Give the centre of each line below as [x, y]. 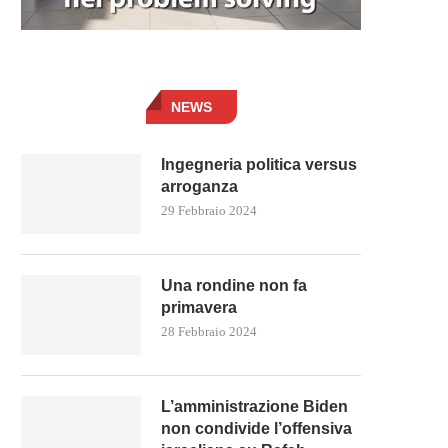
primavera [199, 307]
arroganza [199, 186]
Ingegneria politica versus [259, 164]
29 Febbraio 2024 [209, 210]
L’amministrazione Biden [254, 406]
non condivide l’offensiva [256, 428]
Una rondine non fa [234, 285]
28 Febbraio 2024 [209, 331]
